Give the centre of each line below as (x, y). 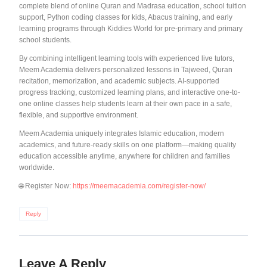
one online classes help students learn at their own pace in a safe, (125, 104)
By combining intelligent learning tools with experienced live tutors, (127, 59)
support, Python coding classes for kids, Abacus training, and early (126, 18)
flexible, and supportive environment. (79, 115)
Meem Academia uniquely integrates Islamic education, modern (122, 134)
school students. (45, 40)
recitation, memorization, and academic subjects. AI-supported (119, 81)
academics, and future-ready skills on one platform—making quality (128, 145)
